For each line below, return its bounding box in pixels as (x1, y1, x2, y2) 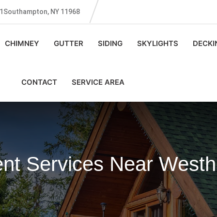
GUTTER (54, 39, 84, 48)
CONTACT (21, 77, 57, 87)
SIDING (98, 39, 123, 48)
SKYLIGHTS (137, 39, 179, 48)
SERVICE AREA (71, 77, 124, 87)
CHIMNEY (5, 39, 40, 48)
